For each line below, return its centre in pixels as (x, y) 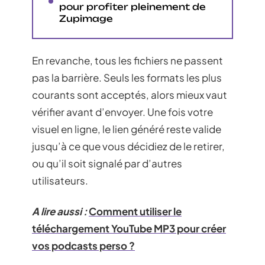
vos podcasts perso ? (83, 245)
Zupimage (86, 18)
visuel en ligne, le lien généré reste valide (127, 129)
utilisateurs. (60, 180)
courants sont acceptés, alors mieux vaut (130, 95)
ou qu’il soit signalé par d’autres (107, 163)
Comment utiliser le (135, 211)
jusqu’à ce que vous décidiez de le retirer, (128, 146)
